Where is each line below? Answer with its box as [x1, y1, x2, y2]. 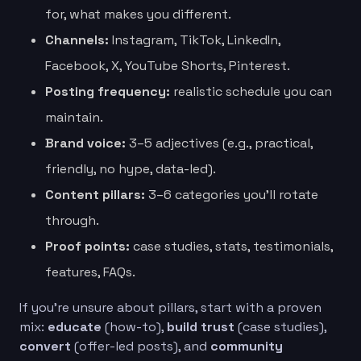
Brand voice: [45, 134, 126, 151]
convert [19, 337, 71, 355]
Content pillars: [45, 185, 145, 203]
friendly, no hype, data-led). [45, 160, 216, 177]
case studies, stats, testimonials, [130, 237, 333, 255]
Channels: [45, 31, 109, 48]
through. [45, 211, 99, 229]
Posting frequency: [45, 82, 170, 100]
